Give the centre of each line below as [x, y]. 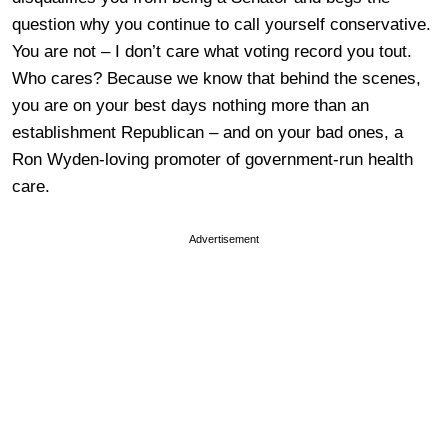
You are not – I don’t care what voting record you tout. [212, 51]
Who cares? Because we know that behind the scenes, [216, 78]
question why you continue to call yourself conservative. [221, 24]
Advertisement [224, 239]
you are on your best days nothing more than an [190, 105]
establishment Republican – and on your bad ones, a [207, 132]
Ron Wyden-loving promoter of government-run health [212, 159]
